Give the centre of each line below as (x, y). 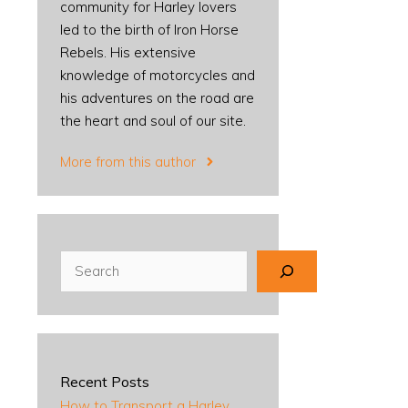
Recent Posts (105, 382)
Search (82, 261)
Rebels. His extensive (128, 52)
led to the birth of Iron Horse (149, 30)
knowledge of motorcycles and (158, 75)
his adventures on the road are (157, 98)
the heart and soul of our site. (153, 121)
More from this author (128, 162)
